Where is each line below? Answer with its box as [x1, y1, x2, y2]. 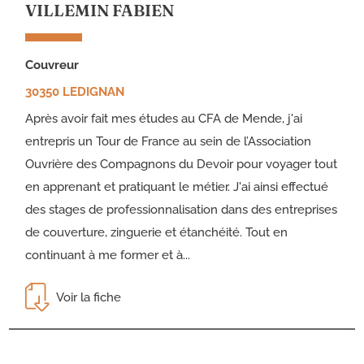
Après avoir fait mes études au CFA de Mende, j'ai [25, 111, 303, 127]
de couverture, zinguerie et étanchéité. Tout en [25, 225, 288, 240]
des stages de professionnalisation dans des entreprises [25, 202, 338, 218]
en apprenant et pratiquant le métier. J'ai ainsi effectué [25, 180, 329, 195]
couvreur [33, 58, 80, 73]
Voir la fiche [56, 290, 122, 305]
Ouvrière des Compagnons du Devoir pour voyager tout [25, 157, 338, 172]
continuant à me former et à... [25, 248, 191, 263]
